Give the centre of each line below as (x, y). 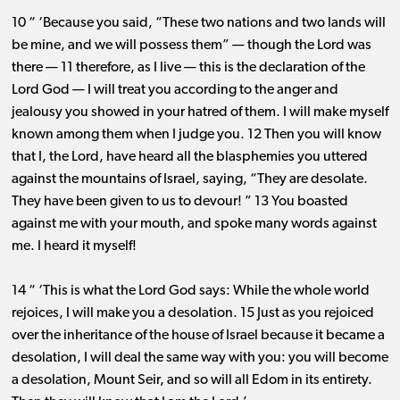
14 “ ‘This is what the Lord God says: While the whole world (190, 292)
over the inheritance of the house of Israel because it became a (198, 336)
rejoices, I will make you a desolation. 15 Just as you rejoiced (192, 314)
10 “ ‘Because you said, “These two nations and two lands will (198, 24)
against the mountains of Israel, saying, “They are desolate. (189, 180)
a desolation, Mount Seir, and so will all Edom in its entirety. (192, 381)
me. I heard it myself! (74, 247)
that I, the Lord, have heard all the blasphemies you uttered (189, 158)
